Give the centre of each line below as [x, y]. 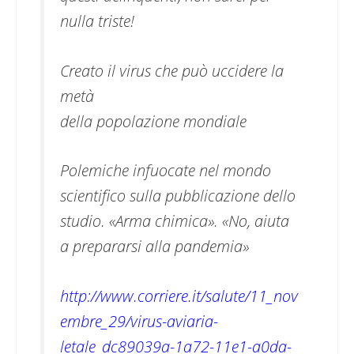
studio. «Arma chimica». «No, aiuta [175, 221]
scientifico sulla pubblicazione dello [178, 196]
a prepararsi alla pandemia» [154, 246]
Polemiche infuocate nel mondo [166, 170]
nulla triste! [97, 21]
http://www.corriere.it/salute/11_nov [179, 295]
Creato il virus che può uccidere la [172, 70]
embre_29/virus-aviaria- [139, 320]
